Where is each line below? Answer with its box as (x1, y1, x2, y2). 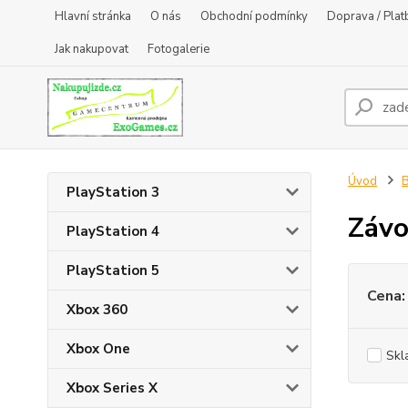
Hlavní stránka (55, 8, 131, 25)
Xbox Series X (66, 379, 158, 397)
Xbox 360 (66, 301, 127, 319)
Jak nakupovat (55, 41, 128, 57)
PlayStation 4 (66, 222, 159, 240)
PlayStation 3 (66, 183, 159, 201)
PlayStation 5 (66, 261, 159, 280)
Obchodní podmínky (200, 8, 308, 25)
